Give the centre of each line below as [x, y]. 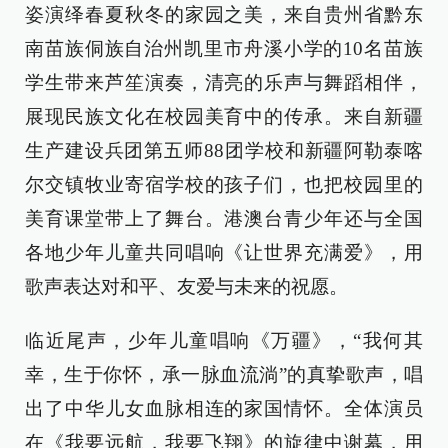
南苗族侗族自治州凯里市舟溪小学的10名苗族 [224, 48]
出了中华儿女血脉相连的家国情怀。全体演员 [224, 408]
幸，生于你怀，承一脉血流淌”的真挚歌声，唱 [224, 374]
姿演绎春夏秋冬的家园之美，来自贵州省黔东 [224, 14]
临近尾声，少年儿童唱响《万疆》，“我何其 [224, 340]
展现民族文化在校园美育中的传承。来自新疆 [224, 116]
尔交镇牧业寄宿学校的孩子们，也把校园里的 [224, 184]
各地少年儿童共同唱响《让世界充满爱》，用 [224, 252]
